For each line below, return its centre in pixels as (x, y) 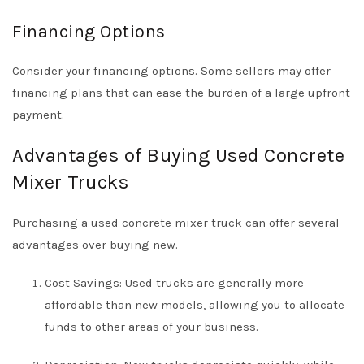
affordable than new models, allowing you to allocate (195, 305)
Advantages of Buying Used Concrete (178, 155)
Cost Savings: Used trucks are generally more (174, 283)
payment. (38, 115)
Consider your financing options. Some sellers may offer (171, 71)
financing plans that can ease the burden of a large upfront (181, 93)
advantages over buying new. (95, 245)
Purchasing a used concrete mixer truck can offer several (176, 223)
